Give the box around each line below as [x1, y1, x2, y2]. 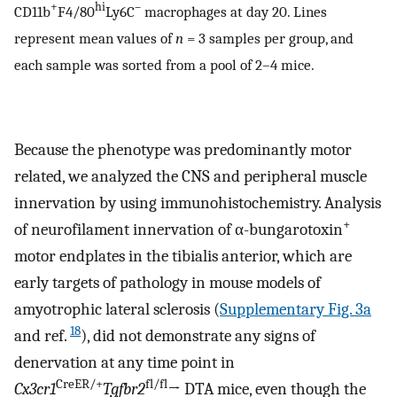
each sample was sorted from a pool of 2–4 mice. [14, 55, 315, 74]
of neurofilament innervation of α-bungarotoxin [14, 219, 343, 239]
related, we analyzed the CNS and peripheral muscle [14, 166, 367, 186]
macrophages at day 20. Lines [141, 2, 327, 20]
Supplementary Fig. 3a [220, 299, 371, 319]
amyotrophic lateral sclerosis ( [14, 299, 220, 319]
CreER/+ [56, 376, 103, 392]
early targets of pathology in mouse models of [14, 272, 321, 292]
